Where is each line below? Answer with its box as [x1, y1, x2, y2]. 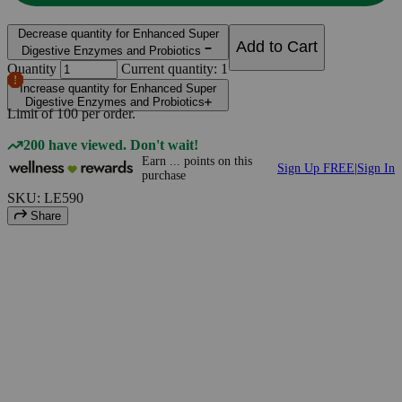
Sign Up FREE [277, 161, 354, 175]
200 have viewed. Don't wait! [23, 136, 199, 153]
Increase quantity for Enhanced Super [20, 81, 216, 95]
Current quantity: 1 [121, 60, 228, 76]
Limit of [7, 105, 57, 121]
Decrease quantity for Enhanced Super [17, 26, 219, 40]
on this [214, 153, 252, 168]
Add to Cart [236, 38, 318, 57]
